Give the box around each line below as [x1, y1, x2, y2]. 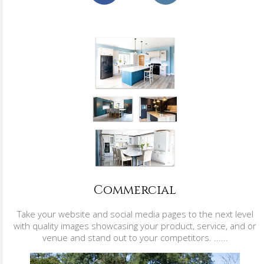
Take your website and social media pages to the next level [16, 208, 253, 220]
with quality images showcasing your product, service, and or [14, 220, 256, 232]
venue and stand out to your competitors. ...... [42, 232, 228, 244]
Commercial [94, 182, 176, 199]
